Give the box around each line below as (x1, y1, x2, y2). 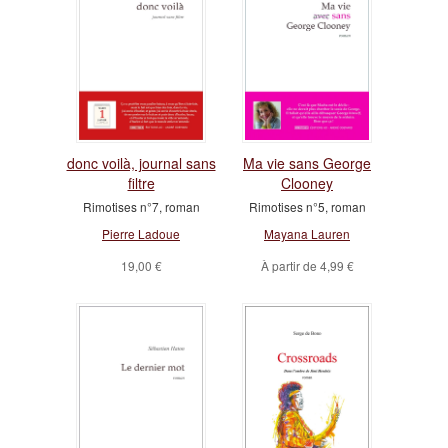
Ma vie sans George (243, 153, 371, 174)
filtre (127, 173, 155, 194)
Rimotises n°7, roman (82, 198, 200, 216)
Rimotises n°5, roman (248, 198, 366, 216)
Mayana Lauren (264, 225, 350, 243)
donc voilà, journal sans (66, 153, 216, 174)
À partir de (260, 257, 320, 275)
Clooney (281, 173, 333, 194)
